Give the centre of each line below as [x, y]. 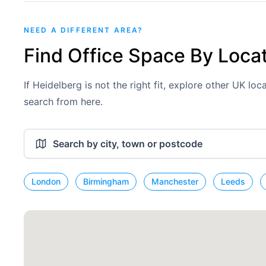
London [46, 181]
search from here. [63, 102]
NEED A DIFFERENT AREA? [84, 30]
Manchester [175, 181]
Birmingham [106, 181]
